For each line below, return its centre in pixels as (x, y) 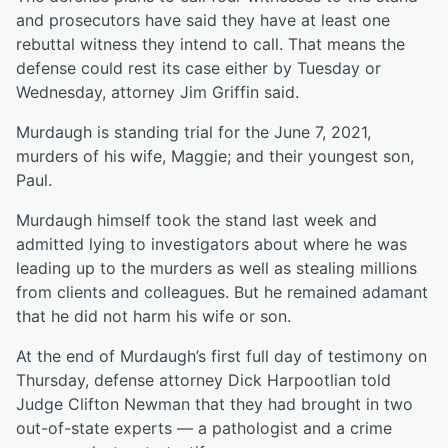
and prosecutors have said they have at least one (203, 20)
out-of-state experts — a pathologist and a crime (204, 428)
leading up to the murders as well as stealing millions (216, 268)
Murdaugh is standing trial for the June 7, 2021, (193, 132)
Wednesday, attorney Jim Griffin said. (157, 92)
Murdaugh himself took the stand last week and (196, 220)
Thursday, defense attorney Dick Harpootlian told (203, 380)
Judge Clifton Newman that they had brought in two (214, 404)
